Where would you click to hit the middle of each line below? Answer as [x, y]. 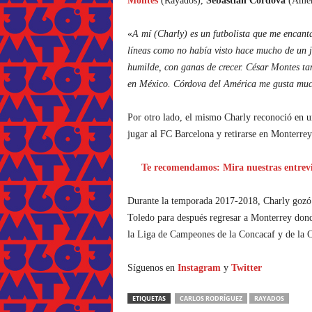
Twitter [246, 268]
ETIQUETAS [149, 298]
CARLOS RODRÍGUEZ [211, 298]
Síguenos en [152, 268]
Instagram [199, 268]
